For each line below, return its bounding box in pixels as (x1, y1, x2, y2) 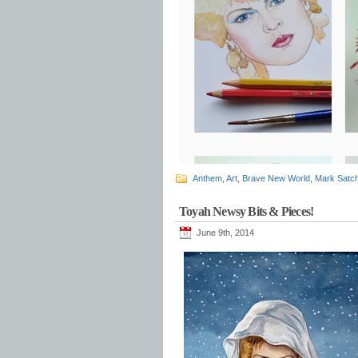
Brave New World (242, 173, 310, 183)
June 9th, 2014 (197, 228, 254, 237)
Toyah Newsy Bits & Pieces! (179, 205, 314, 218)
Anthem (193, 173, 222, 183)
